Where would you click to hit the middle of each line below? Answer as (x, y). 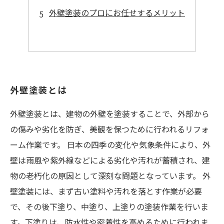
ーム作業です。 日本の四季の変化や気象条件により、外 (110, 144)
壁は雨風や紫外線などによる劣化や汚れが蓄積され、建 (110, 160)
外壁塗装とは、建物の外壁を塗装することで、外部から (110, 113)
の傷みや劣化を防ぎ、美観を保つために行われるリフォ (109, 129)
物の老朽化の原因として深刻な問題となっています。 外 (110, 175)
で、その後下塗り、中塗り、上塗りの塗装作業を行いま (109, 206)
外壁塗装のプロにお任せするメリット (117, 12)
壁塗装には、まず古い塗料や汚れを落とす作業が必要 (106, 191)
